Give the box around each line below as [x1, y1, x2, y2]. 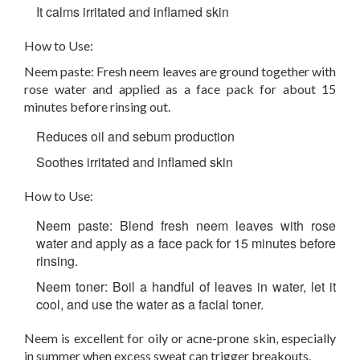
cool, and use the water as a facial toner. [36, 295, 264, 313]
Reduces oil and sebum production [36, 127, 235, 145]
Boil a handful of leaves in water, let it [112, 277, 336, 296]
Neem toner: [36, 277, 112, 296]
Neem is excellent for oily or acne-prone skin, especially [24, 330, 336, 346]
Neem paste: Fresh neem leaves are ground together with [24, 63, 336, 79]
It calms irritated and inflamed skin [36, 2, 229, 21]
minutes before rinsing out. [24, 99, 170, 114]
